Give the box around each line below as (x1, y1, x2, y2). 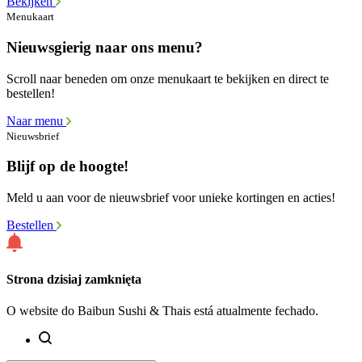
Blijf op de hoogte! (6, 158, 128, 175)
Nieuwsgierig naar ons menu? (6, 38, 203, 56)
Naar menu (6, 113, 66, 128)
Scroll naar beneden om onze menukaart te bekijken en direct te (6, 71, 329, 86)
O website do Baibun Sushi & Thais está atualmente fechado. (6, 304, 318, 318)
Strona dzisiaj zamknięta (6, 272, 141, 287)
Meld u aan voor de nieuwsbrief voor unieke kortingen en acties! (6, 190, 335, 204)
